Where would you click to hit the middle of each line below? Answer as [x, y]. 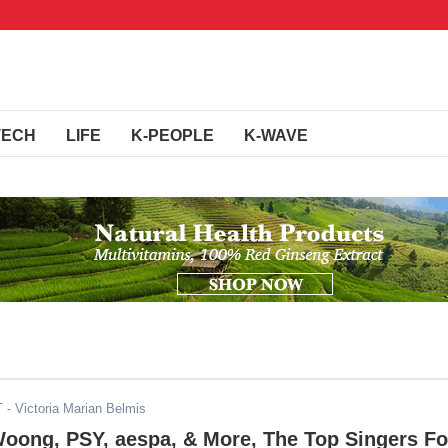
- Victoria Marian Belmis [74, 408]
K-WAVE [276, 135]
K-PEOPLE [172, 135]
